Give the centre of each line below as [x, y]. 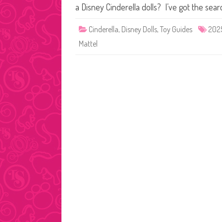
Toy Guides [176, 29]
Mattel [88, 44]
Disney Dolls [139, 29]
